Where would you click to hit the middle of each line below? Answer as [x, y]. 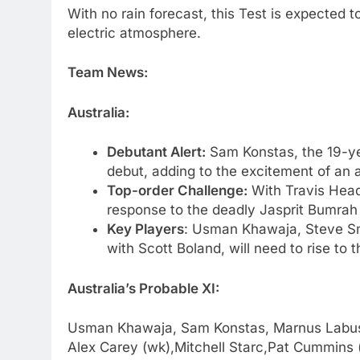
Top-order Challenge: [177, 191]
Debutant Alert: [156, 152]
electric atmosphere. [134, 33]
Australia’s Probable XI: [143, 288]
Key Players [145, 229]
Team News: [108, 73]
